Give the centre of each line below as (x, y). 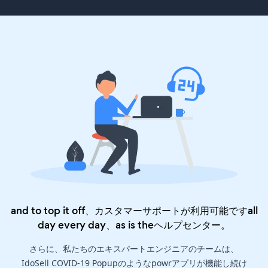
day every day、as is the (96, 225)
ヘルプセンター (187, 225)
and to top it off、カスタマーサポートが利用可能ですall (134, 211)
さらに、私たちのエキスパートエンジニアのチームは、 (134, 249)
